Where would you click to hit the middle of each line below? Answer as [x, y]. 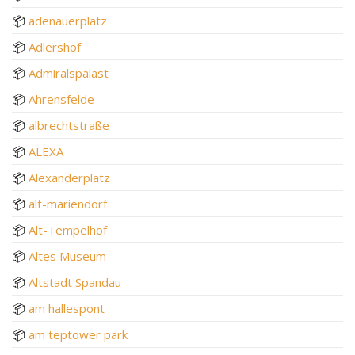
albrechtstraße [69, 125]
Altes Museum [67, 256]
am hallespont [67, 308]
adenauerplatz [68, 20]
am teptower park [78, 334]
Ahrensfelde [61, 99]
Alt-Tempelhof [68, 229]
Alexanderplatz [69, 177]
